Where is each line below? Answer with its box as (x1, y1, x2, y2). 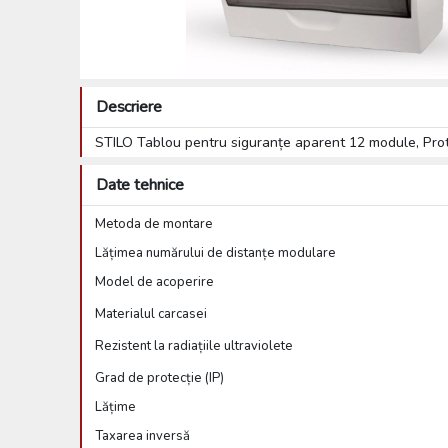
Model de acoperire (94, 272, 214, 291)
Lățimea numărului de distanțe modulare (94, 243, 336, 262)
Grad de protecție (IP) (94, 368, 224, 387)
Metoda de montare (94, 214, 213, 233)
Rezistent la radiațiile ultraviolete (94, 336, 293, 355)
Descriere (95, 95, 162, 118)
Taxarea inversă (94, 426, 190, 445)
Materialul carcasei (94, 304, 207, 323)
